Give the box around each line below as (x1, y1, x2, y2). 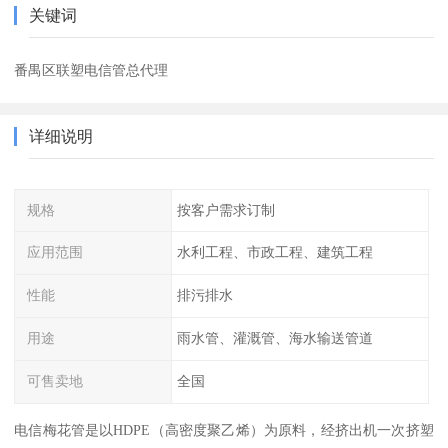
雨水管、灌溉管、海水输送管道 (176, 330, 373, 347)
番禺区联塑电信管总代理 (14, 61, 169, 78)
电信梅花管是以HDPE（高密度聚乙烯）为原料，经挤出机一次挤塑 (14, 421, 434, 438)
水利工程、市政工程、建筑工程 (176, 244, 373, 261)
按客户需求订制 (176, 201, 275, 218)
